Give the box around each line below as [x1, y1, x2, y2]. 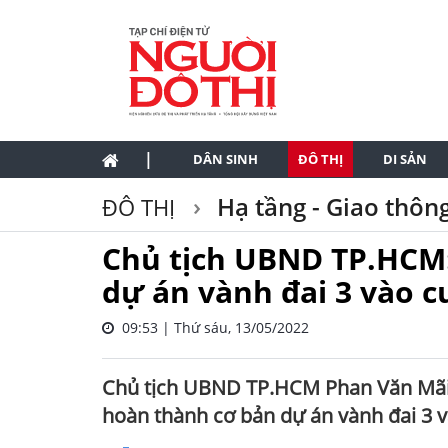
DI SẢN [383, 150, 427, 168]
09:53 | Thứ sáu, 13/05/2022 [114, 318, 309, 337]
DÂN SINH [193, 150, 258, 168]
